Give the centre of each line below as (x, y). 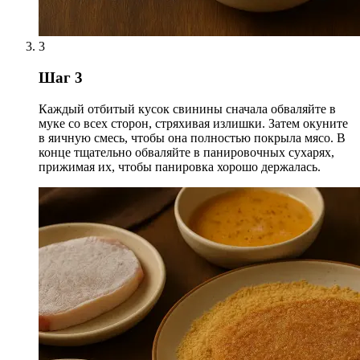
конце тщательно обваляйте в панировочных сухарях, (186, 152)
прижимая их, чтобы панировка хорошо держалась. (180, 166)
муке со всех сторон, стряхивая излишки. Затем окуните (193, 123)
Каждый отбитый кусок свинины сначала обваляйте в (187, 108)
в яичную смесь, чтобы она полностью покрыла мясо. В (192, 137)
